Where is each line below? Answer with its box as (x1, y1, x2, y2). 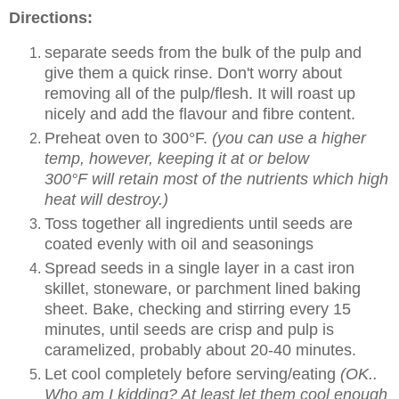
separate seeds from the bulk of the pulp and (45, 44, 362, 62)
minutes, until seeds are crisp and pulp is (45, 321, 334, 339)
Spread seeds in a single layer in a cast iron (45, 259, 354, 278)
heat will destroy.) (45, 191, 168, 209)
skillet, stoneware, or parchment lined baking (45, 280, 361, 298)
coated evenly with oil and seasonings (45, 235, 313, 254)
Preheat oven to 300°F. (45, 129, 212, 148)
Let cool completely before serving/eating (45, 365, 340, 384)
